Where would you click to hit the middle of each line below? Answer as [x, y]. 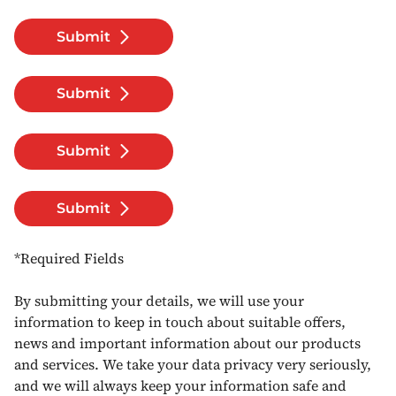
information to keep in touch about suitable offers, [180, 322]
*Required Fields [69, 259]
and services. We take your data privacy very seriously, [193, 365]
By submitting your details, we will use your [159, 301]
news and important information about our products [187, 343]
